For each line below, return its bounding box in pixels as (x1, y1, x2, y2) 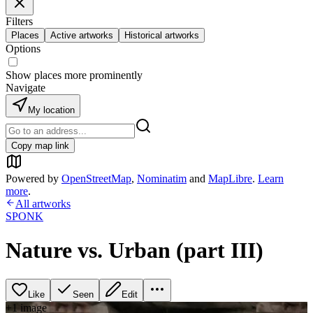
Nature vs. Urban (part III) (6, 238, 263, 263)
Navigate (6, 82, 45, 94)
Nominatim (137, 173, 187, 184)
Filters (6, 15, 33, 27)
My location (28, 105, 75, 115)
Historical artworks (124, 30, 199, 41)
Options (6, 43, 41, 54)
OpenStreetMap (61, 173, 131, 184)
